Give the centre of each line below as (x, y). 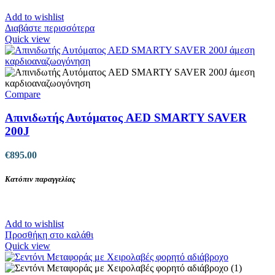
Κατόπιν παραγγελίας (40, 179)
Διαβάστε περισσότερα (50, 28)
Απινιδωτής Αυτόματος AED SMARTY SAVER (126, 118)
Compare (23, 94)
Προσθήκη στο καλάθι (49, 235)
